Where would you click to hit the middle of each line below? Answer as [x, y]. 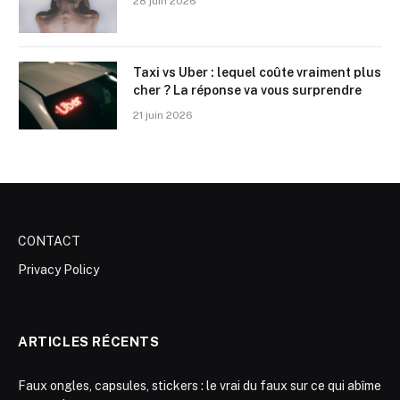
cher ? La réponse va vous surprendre [247, 90]
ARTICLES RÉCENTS [89, 341]
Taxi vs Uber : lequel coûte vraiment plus [257, 72]
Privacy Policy [58, 269]
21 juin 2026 [163, 115]
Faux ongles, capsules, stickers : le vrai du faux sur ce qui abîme [200, 385]
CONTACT [49, 241]
